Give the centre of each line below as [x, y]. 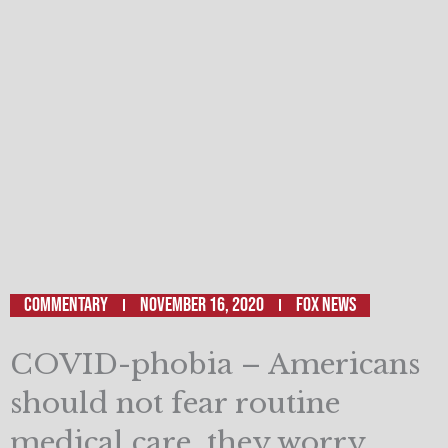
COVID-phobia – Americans [215, 364]
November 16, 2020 [202, 304]
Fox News [326, 304]
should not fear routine [175, 403]
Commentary [66, 304]
